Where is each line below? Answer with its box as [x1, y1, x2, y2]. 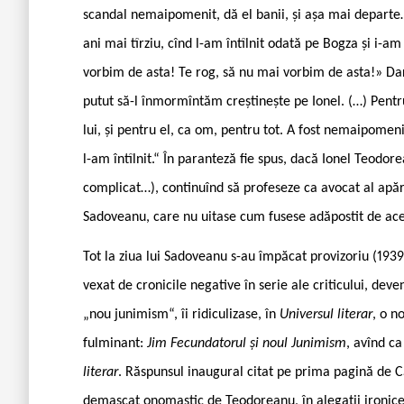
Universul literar [280, 307, 372, 322]
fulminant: [83, 335, 147, 351]
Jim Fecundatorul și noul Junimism [147, 335, 346, 351]
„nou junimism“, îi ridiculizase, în [83, 307, 280, 322]
